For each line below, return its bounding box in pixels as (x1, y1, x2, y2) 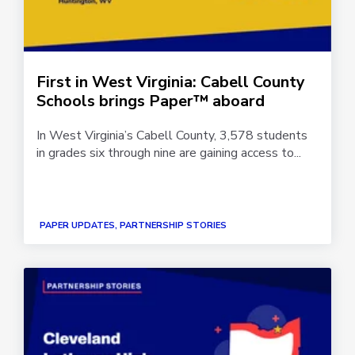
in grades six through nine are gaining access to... (36, 143, 301, 162)
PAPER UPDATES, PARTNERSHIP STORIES (40, 219, 227, 231)
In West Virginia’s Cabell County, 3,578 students (36, 126, 307, 144)
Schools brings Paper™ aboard (36, 90, 265, 112)
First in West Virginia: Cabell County (36, 71, 305, 93)
